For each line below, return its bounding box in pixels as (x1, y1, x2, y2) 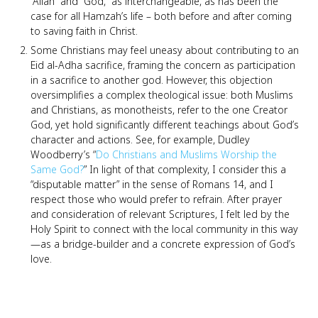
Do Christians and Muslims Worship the (96, 148, 277, 162)
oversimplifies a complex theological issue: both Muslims (31, 88, 293, 102)
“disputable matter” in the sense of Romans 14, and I (31, 177, 273, 192)
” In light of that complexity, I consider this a (84, 163, 286, 177)
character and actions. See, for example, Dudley (31, 133, 250, 147)
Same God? (31, 163, 84, 177)
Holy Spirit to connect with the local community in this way (31, 222, 298, 236)
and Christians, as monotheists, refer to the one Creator (31, 103, 287, 117)
